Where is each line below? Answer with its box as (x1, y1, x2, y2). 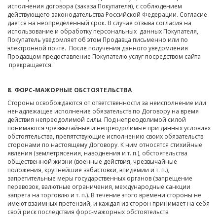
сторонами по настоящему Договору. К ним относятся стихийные (7, 141, 202, 149)
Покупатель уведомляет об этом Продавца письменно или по (7, 35, 188, 44)
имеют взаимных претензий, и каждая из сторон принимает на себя (7, 199, 210, 208)
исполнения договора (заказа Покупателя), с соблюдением (7, 1, 182, 10)
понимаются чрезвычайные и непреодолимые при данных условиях (7, 124, 211, 133)
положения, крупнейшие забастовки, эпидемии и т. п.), (7, 166, 169, 175)
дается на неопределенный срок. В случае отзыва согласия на (7, 18, 191, 27)
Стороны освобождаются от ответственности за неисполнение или (7, 99, 206, 108)
